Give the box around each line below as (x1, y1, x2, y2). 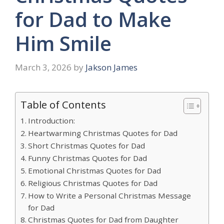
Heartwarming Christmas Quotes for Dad (28, 127, 178, 138)
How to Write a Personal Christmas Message (28, 190, 191, 200)
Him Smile (15, 29, 111, 57)
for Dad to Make (15, 5, 171, 33)
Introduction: (28, 115, 75, 125)
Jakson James (85, 61, 137, 73)
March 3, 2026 (15, 61, 71, 73)
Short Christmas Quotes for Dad (28, 140, 145, 150)
